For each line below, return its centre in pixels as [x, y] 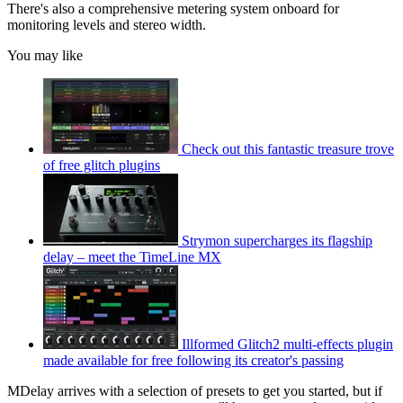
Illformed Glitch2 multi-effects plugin [287, 344]
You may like [45, 55]
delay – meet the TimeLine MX [132, 256]
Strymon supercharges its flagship [277, 240]
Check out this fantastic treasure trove [288, 148]
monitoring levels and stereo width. [107, 24]
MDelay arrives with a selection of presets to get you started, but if [195, 390]
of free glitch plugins [102, 165]
